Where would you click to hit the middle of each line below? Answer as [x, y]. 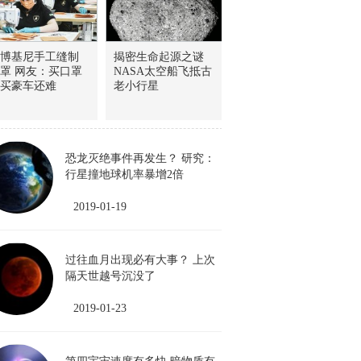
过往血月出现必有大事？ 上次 [140, 260]
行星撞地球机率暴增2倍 [124, 174]
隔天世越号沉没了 [116, 276]
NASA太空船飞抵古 [163, 71]
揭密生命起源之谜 [159, 57]
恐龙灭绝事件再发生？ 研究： [140, 158]
